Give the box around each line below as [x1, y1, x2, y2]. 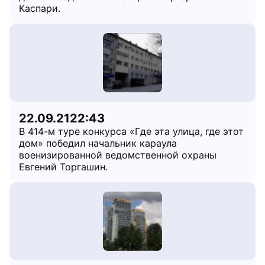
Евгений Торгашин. [19, 161, 108, 173]
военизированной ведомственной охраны [19, 149, 216, 161]
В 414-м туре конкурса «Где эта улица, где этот [19, 125, 244, 137]
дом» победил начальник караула [19, 137, 177, 149]
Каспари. [19, 2, 60, 14]
